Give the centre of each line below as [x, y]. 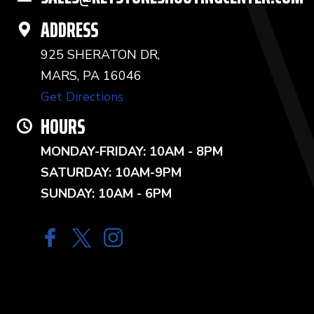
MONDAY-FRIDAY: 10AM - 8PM [132, 151]
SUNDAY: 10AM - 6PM [106, 193]
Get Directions [82, 97]
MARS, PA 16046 [91, 76]
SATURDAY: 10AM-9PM [111, 172]
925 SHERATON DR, [100, 55]
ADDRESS [69, 30]
